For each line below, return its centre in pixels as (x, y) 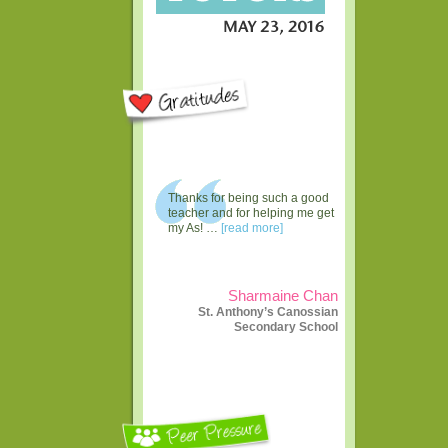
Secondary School (286, 326)
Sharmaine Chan (283, 295)
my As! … (194, 228)
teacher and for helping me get (250, 213)
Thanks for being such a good (248, 198)
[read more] (251, 228)
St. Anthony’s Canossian (268, 311)
